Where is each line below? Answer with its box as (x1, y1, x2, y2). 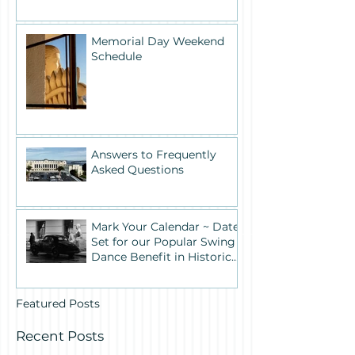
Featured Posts (16, 296, 100, 311)
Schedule (91, 49, 142, 64)
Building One (91, 265, 165, 280)
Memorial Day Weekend (91, 34, 224, 49)
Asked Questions (91, 162, 184, 177)
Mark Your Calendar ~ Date (91, 219, 239, 235)
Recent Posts (16, 328, 104, 345)
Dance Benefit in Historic (91, 250, 231, 265)
